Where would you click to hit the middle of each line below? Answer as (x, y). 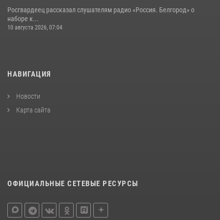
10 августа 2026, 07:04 (35, 27)
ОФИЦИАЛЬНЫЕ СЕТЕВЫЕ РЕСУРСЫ (73, 183)
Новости (27, 96)
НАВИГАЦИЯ (29, 74)
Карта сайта (33, 110)
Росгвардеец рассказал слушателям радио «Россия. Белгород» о (101, 10)
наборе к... (23, 18)
